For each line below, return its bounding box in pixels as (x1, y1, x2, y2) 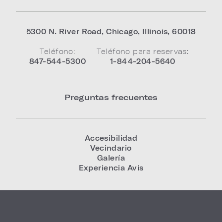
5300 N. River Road (26, 27, 102, 36)
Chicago (106, 27, 138, 36)
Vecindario (90, 143, 132, 152)
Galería (97, 153, 125, 162)
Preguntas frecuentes (64, 92, 158, 102)
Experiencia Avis (78, 163, 144, 172)
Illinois (142, 27, 168, 36)
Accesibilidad (84, 133, 138, 142)
